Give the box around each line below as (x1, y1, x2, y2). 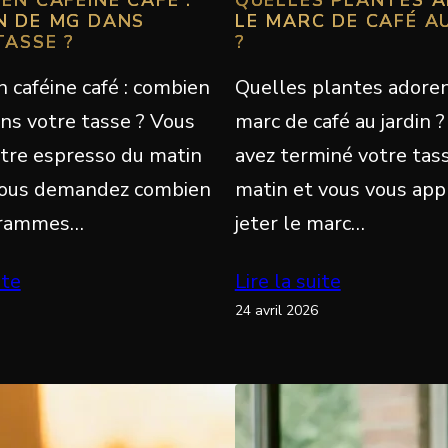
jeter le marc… (234, 209, 365, 237)
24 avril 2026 (234, 300, 318, 320)
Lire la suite (234, 267, 341, 295)
